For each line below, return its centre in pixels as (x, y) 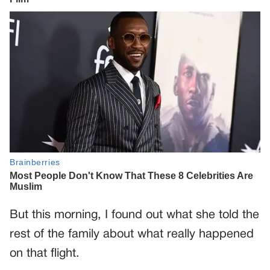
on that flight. (45, 254)
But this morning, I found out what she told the (134, 215)
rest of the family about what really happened (132, 235)
